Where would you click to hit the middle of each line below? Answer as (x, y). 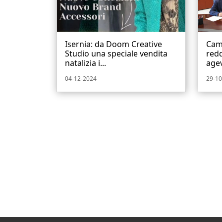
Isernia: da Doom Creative (113, 44)
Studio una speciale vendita (116, 54)
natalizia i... (85, 63)
